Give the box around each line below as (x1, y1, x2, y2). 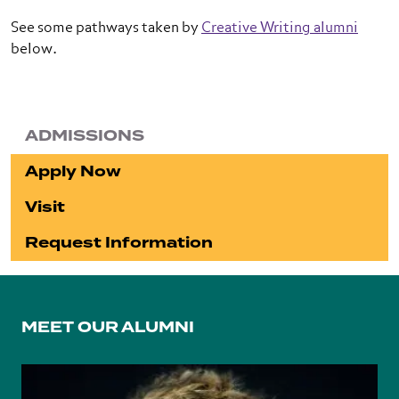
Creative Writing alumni (201, 21, 358, 36)
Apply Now (25, 160, 121, 183)
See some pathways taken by (11, 21, 201, 36)
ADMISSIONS (25, 125, 144, 147)
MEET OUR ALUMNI (21, 316, 194, 338)
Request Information (25, 232, 213, 254)
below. (11, 43, 57, 57)
